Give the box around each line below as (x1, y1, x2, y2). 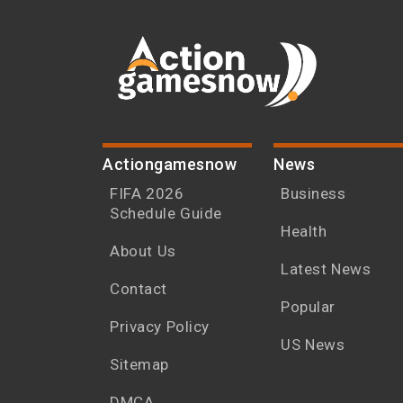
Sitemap (110, 355, 169, 374)
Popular (281, 298, 336, 317)
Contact (110, 280, 167, 299)
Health (281, 222, 327, 241)
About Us (110, 242, 176, 261)
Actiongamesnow (103, 155, 237, 175)
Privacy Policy (110, 318, 210, 336)
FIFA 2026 (110, 184, 184, 203)
